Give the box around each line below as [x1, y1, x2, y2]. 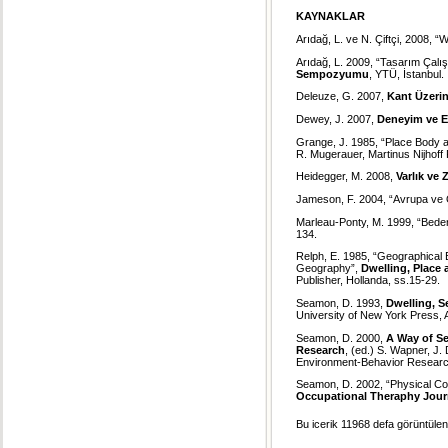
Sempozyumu [296, 67, 369, 80]
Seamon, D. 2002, [296, 378, 383, 391]
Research [296, 343, 345, 356]
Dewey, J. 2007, [296, 112, 377, 125]
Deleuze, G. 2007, [296, 90, 387, 103]
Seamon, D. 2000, [296, 331, 386, 344]
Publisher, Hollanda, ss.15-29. [296, 274, 440, 287]
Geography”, [296, 262, 361, 275]
